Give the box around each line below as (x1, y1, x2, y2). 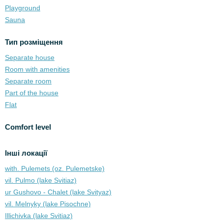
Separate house (5, 54, 55, 62)
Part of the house (5, 89, 58, 97)
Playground (5, 4, 40, 12)
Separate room (5, 77, 52, 85)
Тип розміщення (5, 38, 63, 47)
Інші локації (5, 149, 47, 158)
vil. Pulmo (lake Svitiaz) (5, 176, 77, 185)
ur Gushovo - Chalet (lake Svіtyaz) (5, 188, 111, 196)
